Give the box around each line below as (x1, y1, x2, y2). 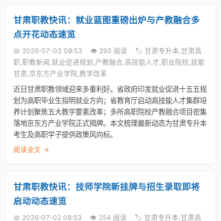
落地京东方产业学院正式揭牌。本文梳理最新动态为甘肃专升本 (13, 119, 207, 127)
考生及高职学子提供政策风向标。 (13, 130, 117, 139)
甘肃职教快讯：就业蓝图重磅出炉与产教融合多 (13, 15, 200, 25)
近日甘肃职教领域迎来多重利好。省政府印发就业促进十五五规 (13, 85, 207, 93)
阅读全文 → (13, 146, 49, 153)
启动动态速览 (13, 196, 67, 206)
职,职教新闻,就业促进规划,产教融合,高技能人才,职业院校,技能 (13, 58, 205, 66)
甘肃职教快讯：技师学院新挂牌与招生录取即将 (13, 182, 200, 192)
